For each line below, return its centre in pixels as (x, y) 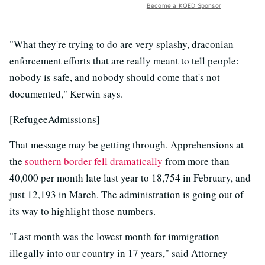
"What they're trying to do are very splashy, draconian (122, 44)
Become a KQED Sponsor (184, 6)
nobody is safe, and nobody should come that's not (115, 77)
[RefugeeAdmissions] (55, 119)
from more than (196, 161)
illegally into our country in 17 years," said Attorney (119, 253)
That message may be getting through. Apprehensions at (127, 145)
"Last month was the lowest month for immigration (114, 237)
